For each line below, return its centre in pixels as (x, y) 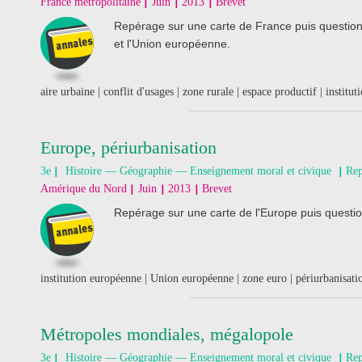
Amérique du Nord (84, 189)
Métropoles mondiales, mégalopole (167, 334)
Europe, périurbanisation (128, 147)
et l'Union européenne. (172, 44)
